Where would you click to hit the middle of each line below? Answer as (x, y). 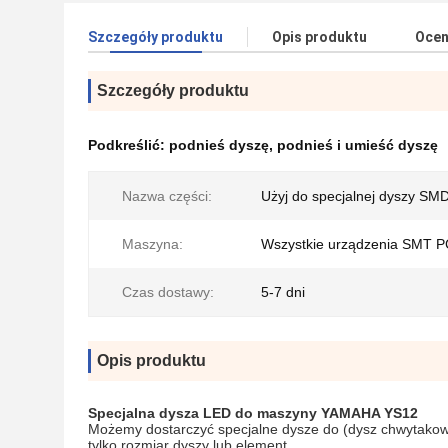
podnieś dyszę (219, 145)
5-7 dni (283, 292)
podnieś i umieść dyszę (357, 145)
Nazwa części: (167, 196)
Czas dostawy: (168, 292)
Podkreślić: (128, 145)
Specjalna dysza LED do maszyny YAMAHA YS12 (253, 413)
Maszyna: (152, 244)
